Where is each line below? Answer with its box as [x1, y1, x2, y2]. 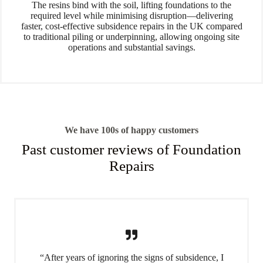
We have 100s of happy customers [65, 124, 198, 135]
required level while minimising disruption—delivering [30, 10, 233, 21]
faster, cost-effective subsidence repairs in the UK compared [21, 21, 242, 31]
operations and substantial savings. [68, 42, 195, 52]
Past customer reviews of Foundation [22, 141, 241, 157]
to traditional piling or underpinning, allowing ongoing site [23, 31, 240, 42]
